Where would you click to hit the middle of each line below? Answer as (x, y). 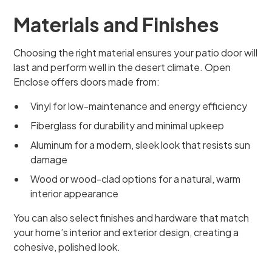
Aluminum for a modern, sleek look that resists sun (141, 145)
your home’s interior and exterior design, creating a (126, 232)
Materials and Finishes (117, 24)
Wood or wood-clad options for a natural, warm (136, 179)
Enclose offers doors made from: (87, 82)
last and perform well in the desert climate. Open (122, 67)
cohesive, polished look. (67, 247)
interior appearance (75, 193)
